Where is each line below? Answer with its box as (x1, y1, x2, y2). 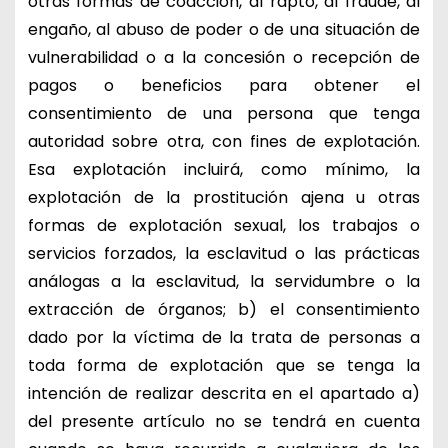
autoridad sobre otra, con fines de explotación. (27, 129, 421, 153)
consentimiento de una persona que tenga (27, 101, 421, 125)
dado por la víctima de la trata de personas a (27, 325, 421, 349)
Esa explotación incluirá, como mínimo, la (27, 157, 421, 181)
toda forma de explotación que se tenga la (27, 353, 421, 377)
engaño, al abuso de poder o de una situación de (27, 17, 421, 41)
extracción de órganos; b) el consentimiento (27, 297, 421, 321)
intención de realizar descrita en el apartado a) (27, 381, 421, 405)
